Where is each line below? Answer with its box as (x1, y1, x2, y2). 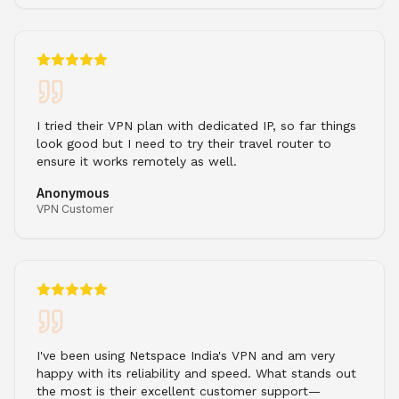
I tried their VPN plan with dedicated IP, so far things (37, 118, 356, 133)
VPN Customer (37, 201, 113, 216)
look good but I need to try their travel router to (37, 135, 331, 151)
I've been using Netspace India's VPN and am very (37, 347, 335, 362)
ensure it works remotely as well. (37, 153, 237, 168)
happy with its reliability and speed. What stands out (37, 365, 356, 380)
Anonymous (37, 184, 110, 200)
